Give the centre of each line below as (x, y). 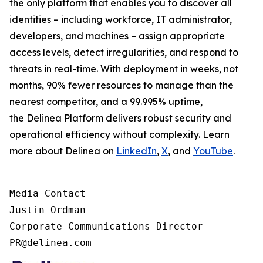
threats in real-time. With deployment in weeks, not (124, 69)
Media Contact (48, 193)
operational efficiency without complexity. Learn (119, 134)
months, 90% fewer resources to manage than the (122, 85)
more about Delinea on (63, 151)
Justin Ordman (48, 210)
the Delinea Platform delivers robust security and (120, 118)
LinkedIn (136, 151)
